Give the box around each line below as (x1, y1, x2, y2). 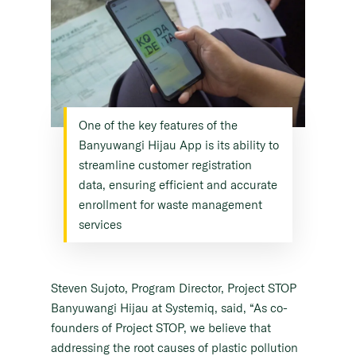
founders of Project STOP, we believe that (51, 320, 271, 336)
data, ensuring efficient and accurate (79, 177, 277, 193)
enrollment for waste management (79, 197, 262, 213)
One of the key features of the (79, 118, 238, 133)
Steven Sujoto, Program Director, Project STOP (51, 281, 296, 296)
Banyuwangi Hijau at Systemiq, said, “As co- (51, 300, 288, 316)
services (79, 217, 122, 233)
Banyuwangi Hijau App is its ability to (79, 137, 279, 153)
